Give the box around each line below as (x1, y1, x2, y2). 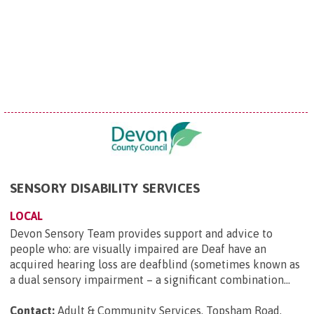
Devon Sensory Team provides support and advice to (10, 226, 273, 240)
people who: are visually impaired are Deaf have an (10, 242, 266, 255)
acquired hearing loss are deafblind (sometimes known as (10, 257, 300, 271)
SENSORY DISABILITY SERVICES (10, 179, 200, 196)
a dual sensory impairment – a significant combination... (10, 273, 290, 286)
